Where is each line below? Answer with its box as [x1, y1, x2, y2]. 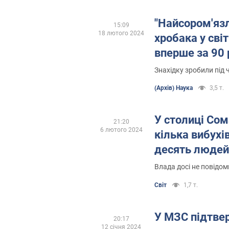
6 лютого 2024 [100, 126, 143, 134]
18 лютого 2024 [98, 29, 144, 37]
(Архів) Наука [154, 84, 193, 92]
